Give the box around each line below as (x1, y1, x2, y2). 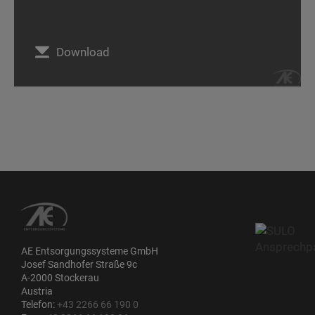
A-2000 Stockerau (21, 272, 99, 283)
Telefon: (21, 299, 57, 310)
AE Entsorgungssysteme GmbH (21, 245, 158, 257)
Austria (21, 285, 53, 297)
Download (56, 44, 110, 59)
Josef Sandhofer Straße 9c (21, 259, 137, 270)
